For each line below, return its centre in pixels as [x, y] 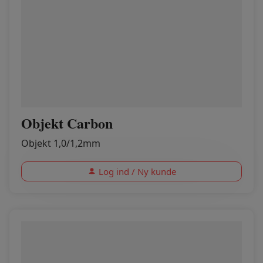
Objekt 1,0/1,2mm [61, 143]
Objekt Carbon [67, 123]
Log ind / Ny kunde [137, 171]
